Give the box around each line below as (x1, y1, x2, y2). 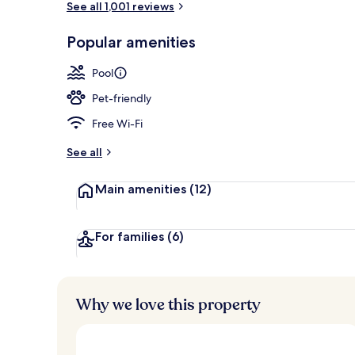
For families (95, 228, 167, 244)
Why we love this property (76, 293, 261, 315)
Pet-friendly (92, 90, 151, 105)
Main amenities (95, 181, 189, 197)
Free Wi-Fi (92, 116, 143, 131)
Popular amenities (67, 32, 196, 52)
